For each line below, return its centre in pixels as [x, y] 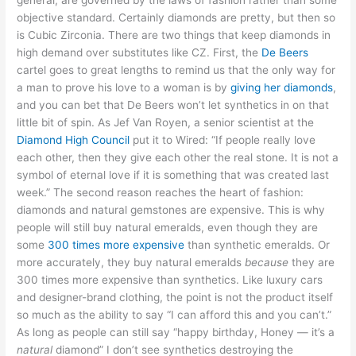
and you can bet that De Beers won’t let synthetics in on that [173, 105]
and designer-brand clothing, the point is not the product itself [175, 298]
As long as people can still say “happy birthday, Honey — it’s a [176, 333]
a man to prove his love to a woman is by [124, 88]
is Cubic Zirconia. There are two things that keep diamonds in [174, 35]
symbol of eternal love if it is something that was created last [173, 175]
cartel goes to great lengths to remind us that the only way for [176, 70]
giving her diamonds [282, 88]
